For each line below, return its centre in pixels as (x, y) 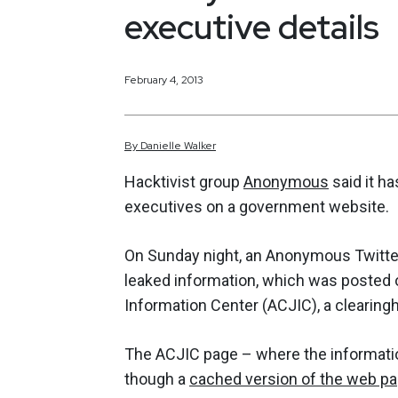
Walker (200, 146)
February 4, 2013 (164, 80)
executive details (252, 27)
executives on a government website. (257, 207)
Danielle (161, 146)
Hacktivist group (184, 182)
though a (157, 379)
